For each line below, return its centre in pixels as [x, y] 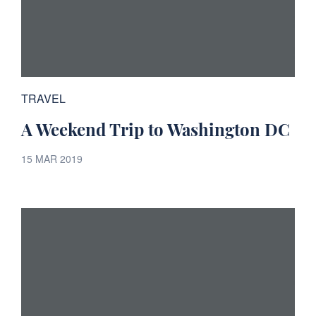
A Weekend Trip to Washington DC [156, 129]
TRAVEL [43, 99]
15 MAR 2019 [52, 159]
